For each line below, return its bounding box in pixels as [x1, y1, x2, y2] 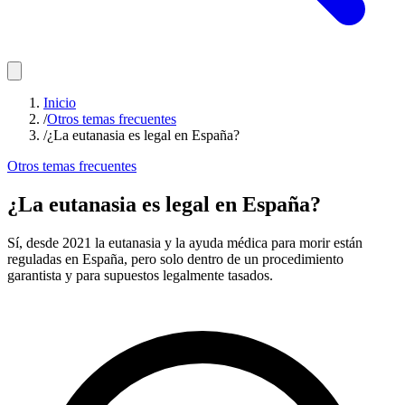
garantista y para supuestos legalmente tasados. [7, 267, 273, 283]
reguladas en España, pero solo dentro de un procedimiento [7, 250, 344, 267]
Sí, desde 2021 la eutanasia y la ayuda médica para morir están [7, 234, 363, 250]
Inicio [43, 95, 76, 110]
